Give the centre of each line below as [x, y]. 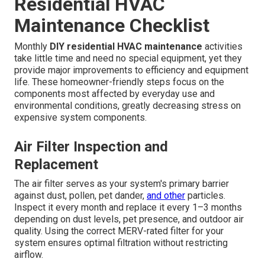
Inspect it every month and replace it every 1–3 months [128, 208]
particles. [205, 196]
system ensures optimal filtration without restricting [121, 243]
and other [166, 196]
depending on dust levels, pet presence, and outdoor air [129, 219]
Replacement [56, 165]
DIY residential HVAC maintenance [126, 47]
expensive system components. [80, 118]
